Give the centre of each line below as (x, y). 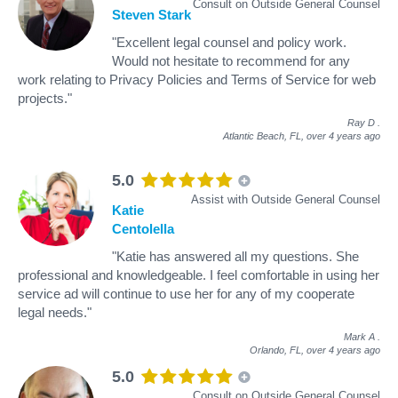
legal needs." (55, 312)
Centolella (143, 228)
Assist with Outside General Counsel (286, 199)
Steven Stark (151, 14)
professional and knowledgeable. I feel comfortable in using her (199, 275)
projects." (45, 98)
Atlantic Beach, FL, (265, 135)
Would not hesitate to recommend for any (231, 60)
